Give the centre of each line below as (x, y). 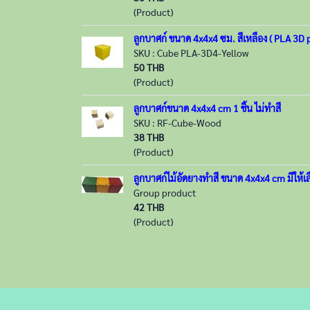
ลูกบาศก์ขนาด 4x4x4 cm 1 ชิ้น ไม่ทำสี (207, 108)
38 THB (149, 137)
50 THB (149, 67)
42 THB (149, 207)
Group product (165, 192)
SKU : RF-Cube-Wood (177, 122)
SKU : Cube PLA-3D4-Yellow (191, 53)
